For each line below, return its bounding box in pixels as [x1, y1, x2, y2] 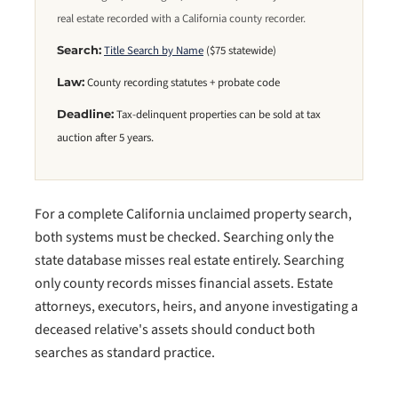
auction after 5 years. [57, 130, 154, 146]
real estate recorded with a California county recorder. [57, 11, 306, 27]
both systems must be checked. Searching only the [35, 227, 334, 247]
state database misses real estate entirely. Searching [35, 251, 344, 270]
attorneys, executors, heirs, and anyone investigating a [35, 297, 358, 316]
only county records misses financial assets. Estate [35, 274, 333, 293]
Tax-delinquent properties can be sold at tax [114, 107, 321, 123]
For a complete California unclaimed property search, [35, 204, 352, 224]
